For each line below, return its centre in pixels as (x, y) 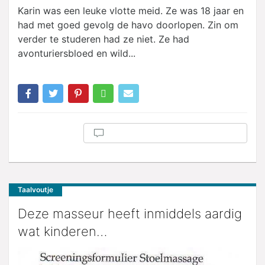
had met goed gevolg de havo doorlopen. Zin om (128, 25)
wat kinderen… (62, 232)
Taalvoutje (35, 190)
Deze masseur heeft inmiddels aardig (130, 214)
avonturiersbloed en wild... (77, 53)
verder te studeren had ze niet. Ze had (104, 39)
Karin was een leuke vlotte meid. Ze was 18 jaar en (131, 10)
